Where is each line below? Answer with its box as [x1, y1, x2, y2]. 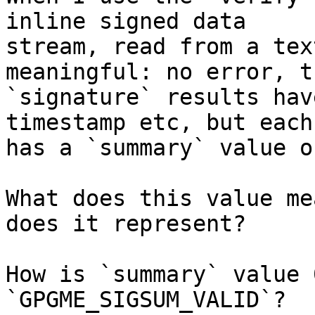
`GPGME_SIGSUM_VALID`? [6, 287, 286, 313]
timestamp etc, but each [6, 110, 313, 136]
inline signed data [6, 8, 246, 34]
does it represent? [6, 211, 246, 237]
